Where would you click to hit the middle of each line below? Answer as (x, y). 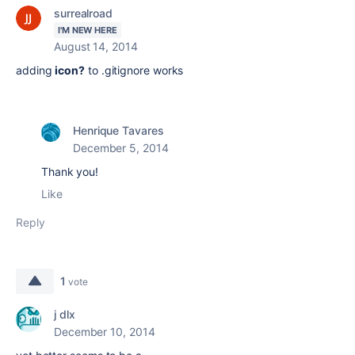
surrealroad (84, 13)
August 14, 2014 (96, 46)
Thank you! (70, 172)
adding (36, 70)
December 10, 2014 (105, 332)
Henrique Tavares (118, 130)
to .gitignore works (134, 70)
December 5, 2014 (121, 148)
